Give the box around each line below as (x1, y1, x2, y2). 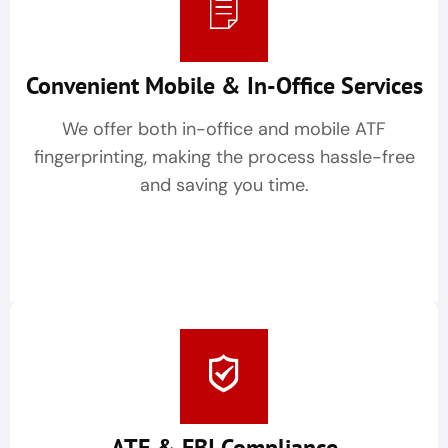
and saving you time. (139, 173, 309, 198)
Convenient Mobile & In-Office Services (25, 70, 423, 102)
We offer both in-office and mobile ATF (62, 117, 386, 142)
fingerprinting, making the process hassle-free (33, 145, 415, 170)
